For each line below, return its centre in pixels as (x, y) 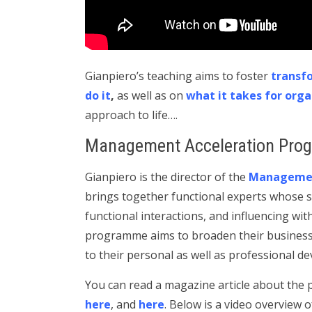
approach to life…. (131, 115)
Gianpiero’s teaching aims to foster (178, 76)
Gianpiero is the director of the (167, 177)
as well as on (150, 95)
